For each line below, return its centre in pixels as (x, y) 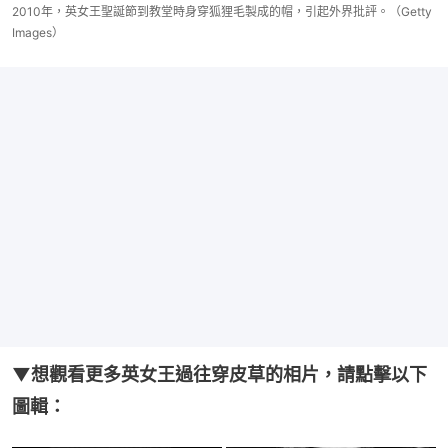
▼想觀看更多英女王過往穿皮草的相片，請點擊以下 (219, 375)
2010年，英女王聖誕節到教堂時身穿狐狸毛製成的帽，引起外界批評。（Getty (222, 12)
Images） (38, 33)
